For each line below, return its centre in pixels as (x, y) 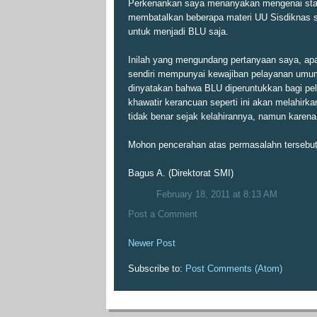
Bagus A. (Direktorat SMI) (181, 173)
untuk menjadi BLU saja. (178, 32)
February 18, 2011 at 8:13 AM (217, 194)
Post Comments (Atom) (234, 268)
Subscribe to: (157, 268)
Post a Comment (163, 214)
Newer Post (152, 243)
